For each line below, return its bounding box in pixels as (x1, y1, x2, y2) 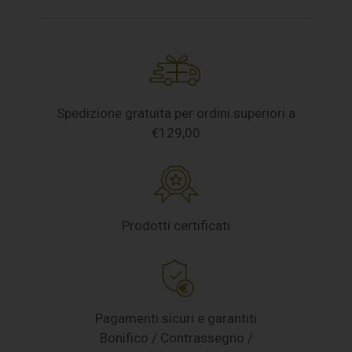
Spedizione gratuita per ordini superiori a (57, 104, 295, 121)
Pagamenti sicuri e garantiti (95, 310, 257, 326)
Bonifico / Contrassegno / (99, 329, 253, 346)
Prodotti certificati (122, 217, 230, 233)
